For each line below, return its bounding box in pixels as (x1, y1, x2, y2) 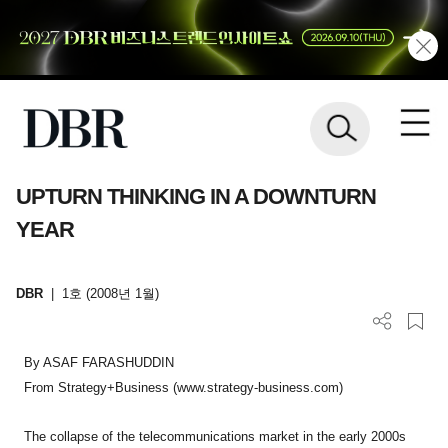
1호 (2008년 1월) (61, 286, 159, 302)
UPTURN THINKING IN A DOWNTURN (15, 183, 376, 209)
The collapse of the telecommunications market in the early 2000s (24, 428, 407, 444)
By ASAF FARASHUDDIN (24, 354, 175, 370)
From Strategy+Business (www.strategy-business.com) (24, 379, 344, 395)
